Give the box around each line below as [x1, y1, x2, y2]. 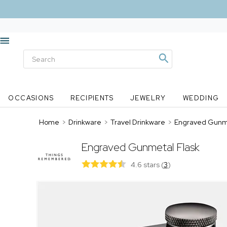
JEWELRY [130, 94, 166, 102]
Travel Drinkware [110, 118, 165, 127]
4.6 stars [130, 160, 161, 169]
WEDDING [182, 94, 219, 102]
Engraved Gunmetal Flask [81, 140, 200, 155]
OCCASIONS [8, 94, 54, 102]
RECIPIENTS [70, 94, 114, 102]
